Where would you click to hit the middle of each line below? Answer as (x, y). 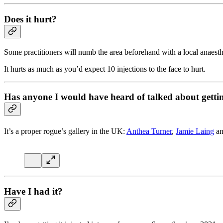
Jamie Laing (195, 131)
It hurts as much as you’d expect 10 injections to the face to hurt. (105, 69)
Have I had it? (33, 191)
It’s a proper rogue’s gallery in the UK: (65, 131)
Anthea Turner (149, 131)
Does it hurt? (30, 19)
